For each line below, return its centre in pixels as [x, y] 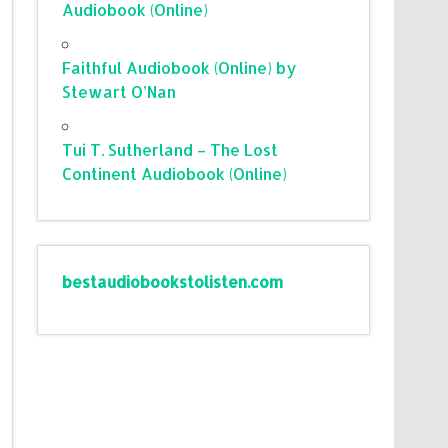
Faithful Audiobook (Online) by [180, 67]
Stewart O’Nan [119, 91]
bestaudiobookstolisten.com [173, 281]
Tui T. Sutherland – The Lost [170, 149]
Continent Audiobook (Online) [175, 173]
